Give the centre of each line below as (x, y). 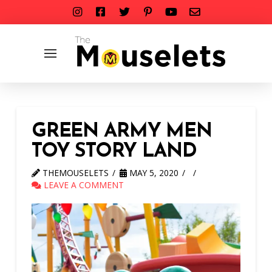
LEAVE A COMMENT (82, 185)
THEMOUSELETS (74, 173)
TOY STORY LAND (114, 152)
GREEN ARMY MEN (122, 132)
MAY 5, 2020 (152, 173)
